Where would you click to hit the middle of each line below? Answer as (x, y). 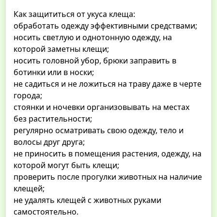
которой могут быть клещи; (66, 165)
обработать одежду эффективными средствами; (105, 26)
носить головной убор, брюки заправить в (95, 61)
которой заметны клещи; (61, 49)
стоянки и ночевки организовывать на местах (101, 107)
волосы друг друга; (49, 142)
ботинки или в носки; (54, 72)
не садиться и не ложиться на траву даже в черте (108, 84)
